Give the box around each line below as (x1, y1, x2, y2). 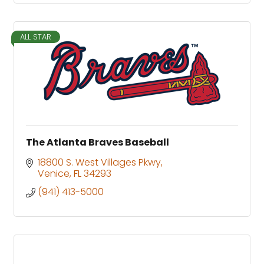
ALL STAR (20, 31, 51, 42)
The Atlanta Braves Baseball (26, 135, 169, 149)
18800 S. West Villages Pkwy (38, 155, 161, 169)
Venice (38, 166, 70, 180)
